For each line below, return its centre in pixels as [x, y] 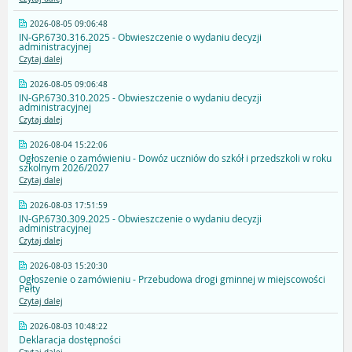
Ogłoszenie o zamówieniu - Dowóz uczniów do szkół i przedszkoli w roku [175, 158]
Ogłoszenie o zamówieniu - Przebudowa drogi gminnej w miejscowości [172, 279]
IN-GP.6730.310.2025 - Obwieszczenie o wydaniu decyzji [140, 98]
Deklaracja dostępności [70, 340]
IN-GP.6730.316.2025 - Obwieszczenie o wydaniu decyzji [140, 37]
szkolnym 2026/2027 [64, 168]
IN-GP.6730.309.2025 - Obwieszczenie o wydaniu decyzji [140, 219]
